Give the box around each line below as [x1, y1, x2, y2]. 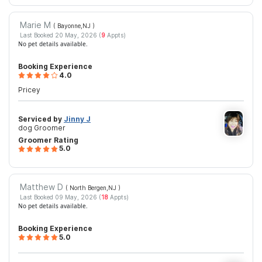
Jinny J [64, 115, 91, 124]
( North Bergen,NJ [65, 184, 118, 191]
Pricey [18, 85, 40, 95]
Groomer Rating [18, 135, 78, 144]
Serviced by [18, 115, 64, 124]
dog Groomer [18, 123, 65, 133]
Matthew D [19, 181, 65, 192]
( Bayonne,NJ [53, 22, 92, 29]
